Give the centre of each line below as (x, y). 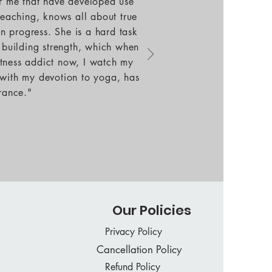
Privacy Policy (134, 232)
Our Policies (152, 210)
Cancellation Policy (139, 250)
